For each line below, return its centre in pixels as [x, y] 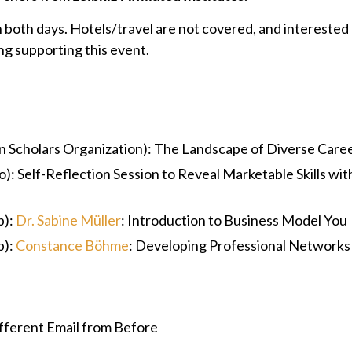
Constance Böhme [72, 245]
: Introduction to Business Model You [234, 220]
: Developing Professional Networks [240, 245]
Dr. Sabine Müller [68, 220]
